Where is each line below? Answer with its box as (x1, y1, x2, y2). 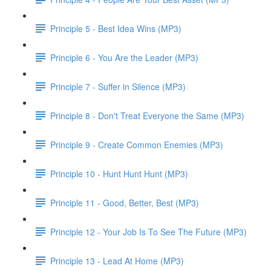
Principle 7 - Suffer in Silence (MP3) (50, 80, 186, 93)
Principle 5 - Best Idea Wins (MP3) (50, 22, 181, 34)
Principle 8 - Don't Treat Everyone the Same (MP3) (50, 109, 244, 122)
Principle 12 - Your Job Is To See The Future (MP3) (50, 225, 247, 238)
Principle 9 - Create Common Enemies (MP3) (50, 138, 223, 151)
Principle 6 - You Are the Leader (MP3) (50, 51, 198, 64)
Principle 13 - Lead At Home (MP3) (50, 254, 184, 267)
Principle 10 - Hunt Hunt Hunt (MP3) (50, 167, 188, 180)
